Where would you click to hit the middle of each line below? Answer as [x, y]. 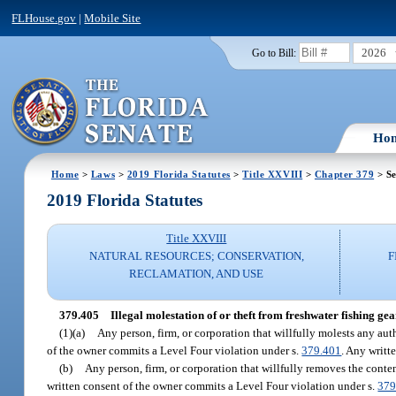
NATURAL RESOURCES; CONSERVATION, [196, 256]
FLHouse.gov [44, 18]
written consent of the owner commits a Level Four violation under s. [213, 385]
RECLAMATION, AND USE [197, 274]
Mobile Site [113, 18]
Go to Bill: [274, 53]
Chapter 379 [344, 174]
